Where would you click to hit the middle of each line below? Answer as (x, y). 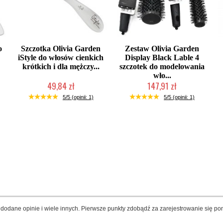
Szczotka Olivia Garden (61, 49)
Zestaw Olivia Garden (162, 49)
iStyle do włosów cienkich (61, 57)
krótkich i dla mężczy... (61, 66)
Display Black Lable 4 (162, 57)
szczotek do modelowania (162, 66)
